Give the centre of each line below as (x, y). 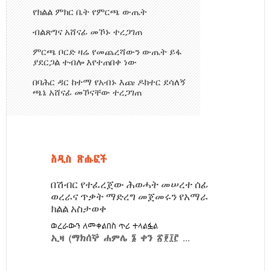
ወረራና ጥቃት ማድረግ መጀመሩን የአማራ (129, 197)
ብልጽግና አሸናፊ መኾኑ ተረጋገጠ (87, 32)
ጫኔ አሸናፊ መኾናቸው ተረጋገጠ (87, 93)
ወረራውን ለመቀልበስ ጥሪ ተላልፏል (104, 225)
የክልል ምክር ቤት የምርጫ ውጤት (90, 12)
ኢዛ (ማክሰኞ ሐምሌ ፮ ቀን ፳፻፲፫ (115, 238)
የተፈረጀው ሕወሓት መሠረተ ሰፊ (143, 185)
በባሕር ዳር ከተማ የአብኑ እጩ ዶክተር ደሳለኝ (109, 82)
